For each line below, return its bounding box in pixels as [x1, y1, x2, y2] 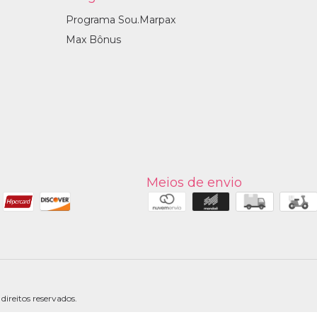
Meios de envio [146, 174, 243, 190]
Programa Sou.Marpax [65, 13, 175, 26]
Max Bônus [65, 33, 121, 46]
